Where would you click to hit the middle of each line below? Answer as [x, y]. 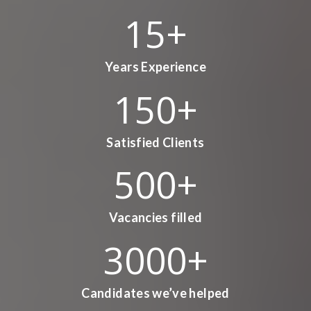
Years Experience [155, 67]
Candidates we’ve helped [155, 293]
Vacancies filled [155, 218]
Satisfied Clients [155, 142]
